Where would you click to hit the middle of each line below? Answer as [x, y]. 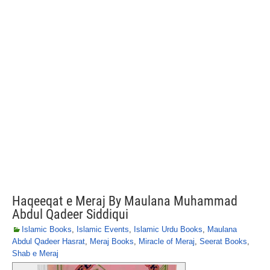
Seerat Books [223, 241]
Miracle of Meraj [167, 241]
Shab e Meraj [35, 253]
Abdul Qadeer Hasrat [49, 241]
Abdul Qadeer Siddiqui [70, 214]
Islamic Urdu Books [168, 229]
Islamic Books [47, 229]
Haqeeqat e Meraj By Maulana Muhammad [125, 201]
